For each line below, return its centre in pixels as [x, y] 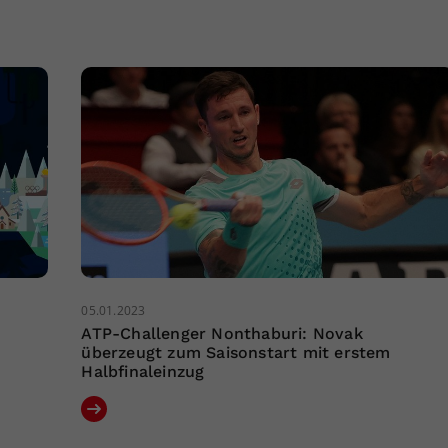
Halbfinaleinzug [143, 371]
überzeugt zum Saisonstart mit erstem [236, 352]
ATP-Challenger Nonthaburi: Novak [222, 333]
